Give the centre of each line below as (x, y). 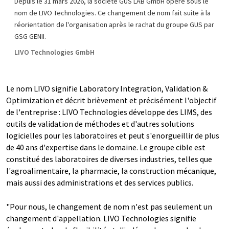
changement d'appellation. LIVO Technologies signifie (101, 218)
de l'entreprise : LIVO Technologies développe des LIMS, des (109, 112)
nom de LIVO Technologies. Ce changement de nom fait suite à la (112, 13)
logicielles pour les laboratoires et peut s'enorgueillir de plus (113, 135)
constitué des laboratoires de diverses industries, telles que (109, 159)
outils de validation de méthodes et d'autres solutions (100, 123)
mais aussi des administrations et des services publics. (100, 182)
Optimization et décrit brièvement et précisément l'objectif (111, 100)
